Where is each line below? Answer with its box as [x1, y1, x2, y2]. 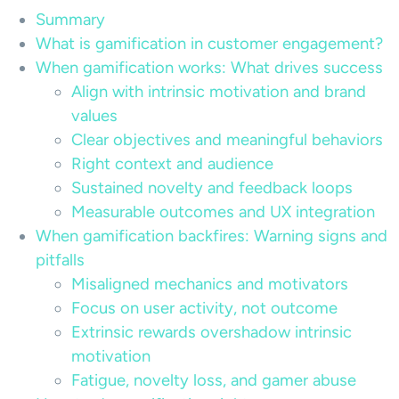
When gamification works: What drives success [36, 58, 383, 77]
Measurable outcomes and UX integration [71, 202, 375, 222]
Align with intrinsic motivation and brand [71, 82, 366, 102]
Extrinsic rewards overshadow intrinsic [71, 322, 352, 342]
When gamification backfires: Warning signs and [36, 226, 387, 246]
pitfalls [36, 250, 85, 270]
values [71, 106, 118, 126]
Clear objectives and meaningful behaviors [71, 130, 383, 150]
